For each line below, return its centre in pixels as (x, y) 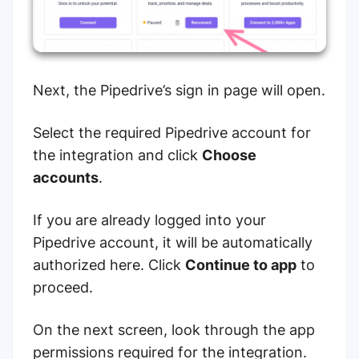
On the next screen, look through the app (174, 330)
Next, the (65, 91)
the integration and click (117, 155)
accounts (66, 178)
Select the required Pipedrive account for (172, 133)
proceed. (63, 288)
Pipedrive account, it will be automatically (173, 243)
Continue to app (241, 265)
